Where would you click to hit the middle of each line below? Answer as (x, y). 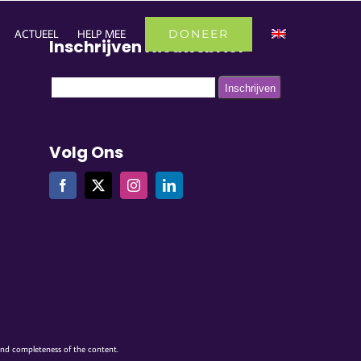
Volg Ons (86, 152)
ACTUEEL (36, 34)
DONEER (198, 33)
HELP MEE (101, 34)
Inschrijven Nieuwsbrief (146, 47)
